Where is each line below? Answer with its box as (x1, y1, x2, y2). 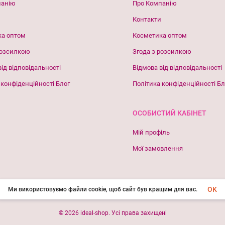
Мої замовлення (133, 144, 183, 152)
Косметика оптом (133, 31, 187, 39)
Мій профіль (133, 128, 170, 136)
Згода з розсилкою (133, 47, 191, 55)
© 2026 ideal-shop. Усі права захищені (58, 209, 167, 216)
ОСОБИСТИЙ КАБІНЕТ (133, 108, 206, 117)
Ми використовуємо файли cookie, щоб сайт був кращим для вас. (8, 186, 197, 193)
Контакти (133, 15, 161, 23)
